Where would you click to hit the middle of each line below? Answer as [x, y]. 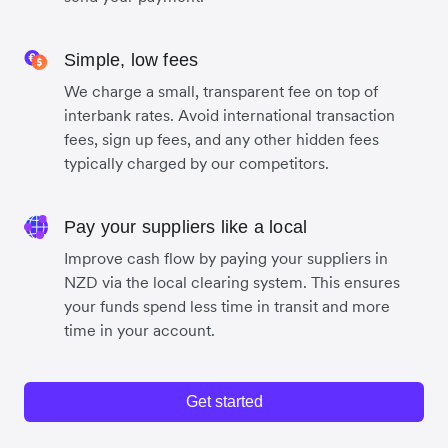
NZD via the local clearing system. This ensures [232, 282]
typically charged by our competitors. [196, 163]
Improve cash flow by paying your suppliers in [226, 258]
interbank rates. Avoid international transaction [229, 115]
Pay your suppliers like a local [186, 227]
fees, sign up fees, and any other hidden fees [221, 139]
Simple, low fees [131, 60]
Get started [224, 402]
